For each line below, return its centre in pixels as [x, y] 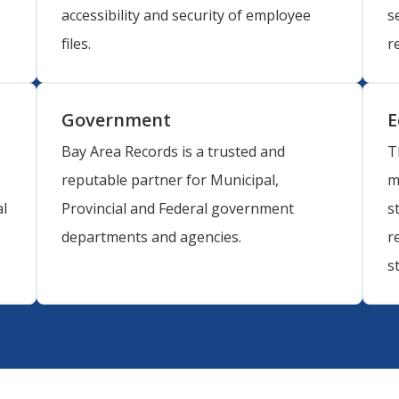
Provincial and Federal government [178, 208]
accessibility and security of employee [187, 16]
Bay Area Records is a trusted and [174, 151]
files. [77, 44]
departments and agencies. [152, 236]
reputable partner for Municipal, [171, 179]
